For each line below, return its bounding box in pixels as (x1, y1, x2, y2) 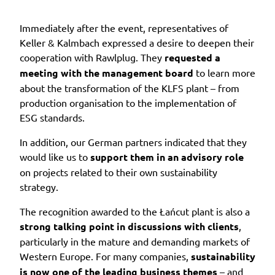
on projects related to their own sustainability (20, 165, 217, 178)
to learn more (193, 66, 255, 79)
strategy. (20, 180, 58, 193)
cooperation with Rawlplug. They (20, 50, 165, 63)
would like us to (20, 150, 90, 163)
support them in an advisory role (90, 150, 244, 163)
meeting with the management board (20, 66, 193, 79)
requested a (165, 50, 220, 64)
